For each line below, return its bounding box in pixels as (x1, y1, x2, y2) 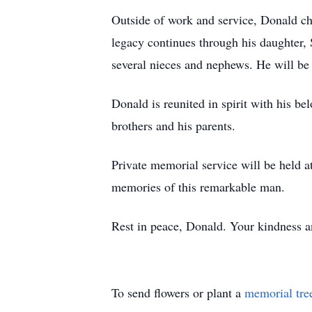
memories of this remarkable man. (111, 178, 285, 195)
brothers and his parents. (111, 117, 235, 134)
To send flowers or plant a (111, 284, 244, 301)
